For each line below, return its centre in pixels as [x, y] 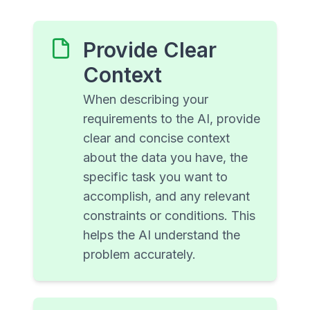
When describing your [146, 100]
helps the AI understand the [162, 235]
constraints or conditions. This [169, 216]
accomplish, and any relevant [166, 197]
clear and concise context [156, 138]
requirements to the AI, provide [172, 119]
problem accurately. [139, 255]
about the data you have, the [165, 158]
